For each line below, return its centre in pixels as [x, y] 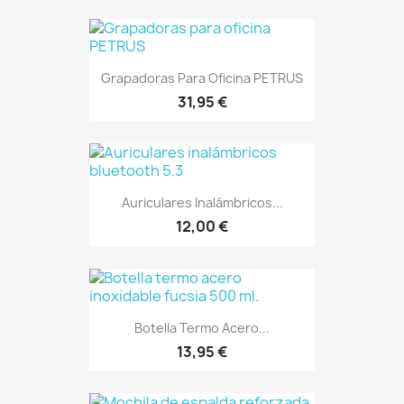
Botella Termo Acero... [202, 327]
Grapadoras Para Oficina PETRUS [202, 78]
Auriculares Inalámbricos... [202, 203]
